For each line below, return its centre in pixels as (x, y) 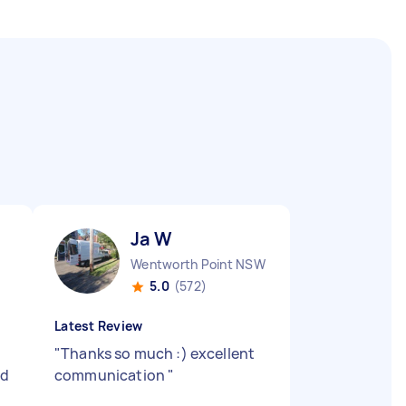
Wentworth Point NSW (198, 264)
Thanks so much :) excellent (158, 353)
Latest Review (99, 326)
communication (111, 375)
